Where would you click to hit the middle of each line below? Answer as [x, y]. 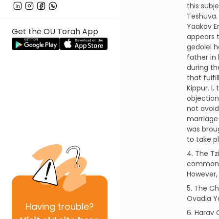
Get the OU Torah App [55, 32]
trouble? [75, 207]
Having [40, 207]
